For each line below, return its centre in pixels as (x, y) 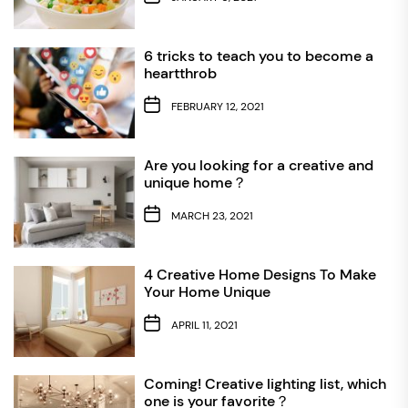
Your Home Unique (207, 291)
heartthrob (180, 73)
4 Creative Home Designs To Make (260, 274)
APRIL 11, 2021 (204, 326)
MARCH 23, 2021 (212, 216)
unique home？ (195, 182)
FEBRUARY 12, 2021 (217, 107)
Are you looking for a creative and (258, 165)
